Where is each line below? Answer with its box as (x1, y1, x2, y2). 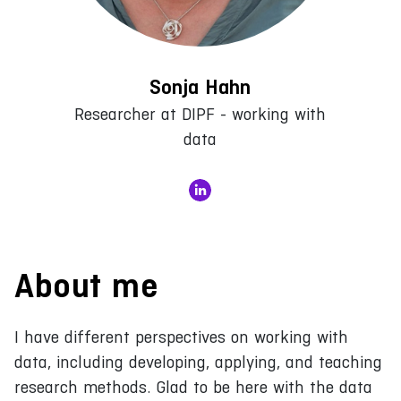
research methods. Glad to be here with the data (14, 377, 372, 397)
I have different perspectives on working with (14, 327, 348, 346)
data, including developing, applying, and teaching (14, 352, 382, 371)
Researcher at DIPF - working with (74, 104, 327, 124)
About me (14, 265, 158, 305)
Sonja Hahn (149, 74, 252, 99)
